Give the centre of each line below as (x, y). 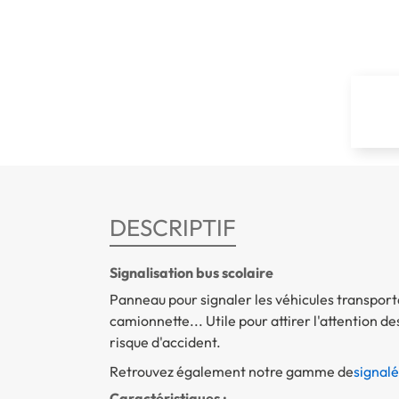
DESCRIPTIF (172, 228)
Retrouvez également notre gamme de (231, 372)
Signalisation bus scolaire (191, 273)
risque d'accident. (165, 342)
